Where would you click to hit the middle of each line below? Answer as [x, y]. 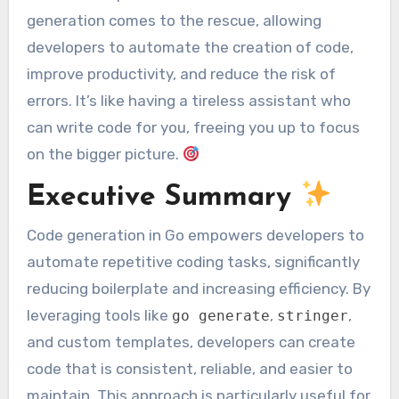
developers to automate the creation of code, [190, 48]
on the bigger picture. [104, 155]
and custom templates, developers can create [191, 342]
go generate [220, 316]
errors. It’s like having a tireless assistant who [188, 101]
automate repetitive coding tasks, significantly [193, 262]
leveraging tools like [99, 316]
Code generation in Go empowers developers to [195, 236]
